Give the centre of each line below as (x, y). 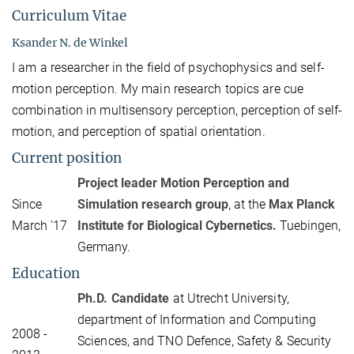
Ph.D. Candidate (125, 298)
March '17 (40, 225)
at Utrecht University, (231, 298)
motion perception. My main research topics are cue (158, 88)
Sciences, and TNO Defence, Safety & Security (205, 341)
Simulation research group (153, 204)
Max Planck (302, 204)
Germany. (104, 247)
